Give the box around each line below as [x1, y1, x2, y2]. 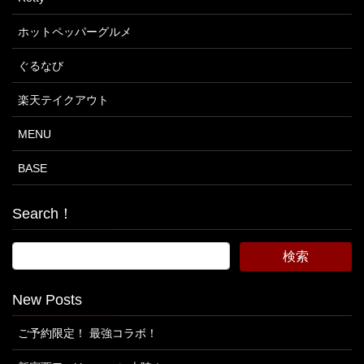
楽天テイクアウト [18, 93, 109, 107]
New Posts [12, 292, 82, 309]
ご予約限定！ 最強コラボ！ [18, 327, 158, 340]
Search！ [12, 206, 73, 223]
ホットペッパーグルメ [18, 25, 132, 39]
